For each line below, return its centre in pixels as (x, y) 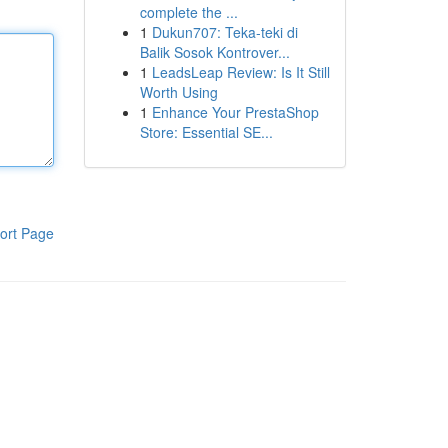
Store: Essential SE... (206, 132)
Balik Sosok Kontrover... (214, 52)
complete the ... (188, 12)
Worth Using (178, 92)
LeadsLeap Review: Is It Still (240, 72)
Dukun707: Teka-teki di (224, 32)
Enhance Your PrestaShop (235, 112)
